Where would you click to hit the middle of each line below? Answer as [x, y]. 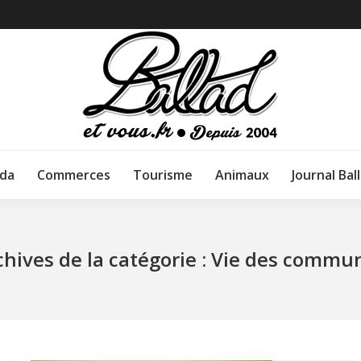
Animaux [242, 175]
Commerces [74, 175]
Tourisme [163, 175]
